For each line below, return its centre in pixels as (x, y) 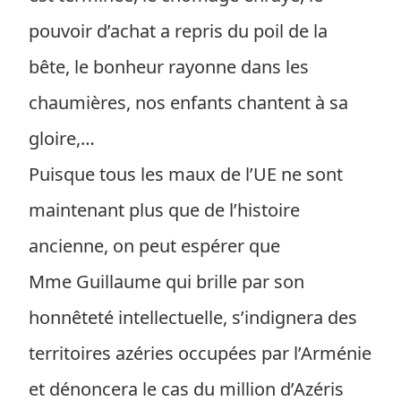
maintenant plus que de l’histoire (164, 210)
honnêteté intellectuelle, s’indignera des (193, 317)
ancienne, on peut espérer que (154, 246)
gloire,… (62, 138)
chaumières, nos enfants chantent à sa (188, 102)
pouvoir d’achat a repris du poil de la (178, 31)
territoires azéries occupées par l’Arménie (200, 353)
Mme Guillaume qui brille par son (166, 282)
